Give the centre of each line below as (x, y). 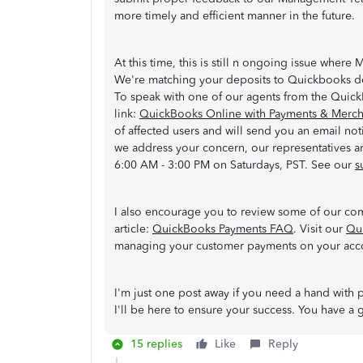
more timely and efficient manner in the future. (236, 16)
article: (133, 229)
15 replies (156, 344)
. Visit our (320, 229)
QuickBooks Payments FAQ (223, 229)
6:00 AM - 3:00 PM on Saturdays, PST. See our (235, 165)
